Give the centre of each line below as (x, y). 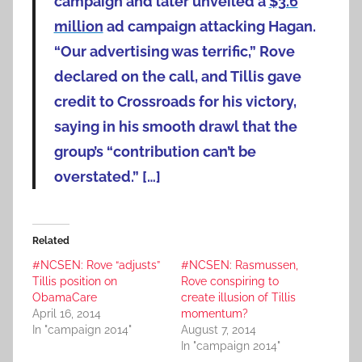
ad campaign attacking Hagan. (209, 27)
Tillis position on (75, 282)
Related (51, 241)
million (78, 27)
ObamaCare (65, 298)
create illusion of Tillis (238, 298)
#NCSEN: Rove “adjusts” (96, 265)
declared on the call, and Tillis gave (177, 77)
